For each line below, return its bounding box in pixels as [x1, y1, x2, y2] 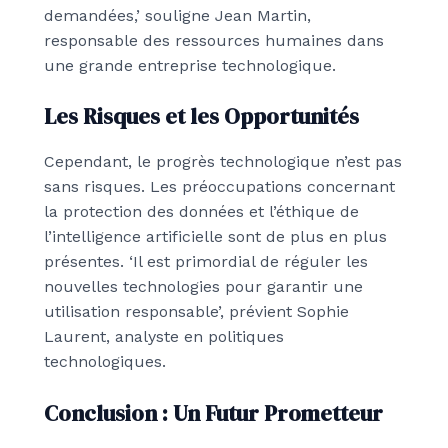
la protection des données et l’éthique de [44, 202, 359, 222]
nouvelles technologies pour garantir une [44, 277, 363, 297]
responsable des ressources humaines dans [44, 30, 384, 50]
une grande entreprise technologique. [44, 55, 336, 75]
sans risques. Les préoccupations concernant [44, 177, 395, 197]
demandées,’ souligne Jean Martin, [44, 5, 311, 25]
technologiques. [44, 352, 166, 372]
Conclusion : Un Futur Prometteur [44, 397, 383, 428]
